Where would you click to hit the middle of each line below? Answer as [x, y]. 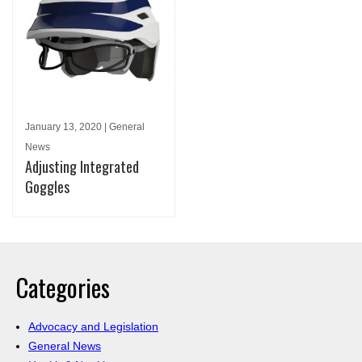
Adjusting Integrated [82, 167]
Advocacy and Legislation [93, 327]
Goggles [47, 187]
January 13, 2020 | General [85, 127]
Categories [63, 288]
